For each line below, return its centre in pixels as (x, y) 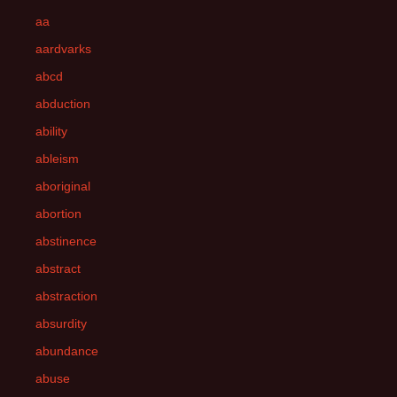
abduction (63, 104)
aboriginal (63, 186)
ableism (57, 159)
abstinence (66, 241)
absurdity (61, 323)
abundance (67, 351)
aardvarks (63, 49)
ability (51, 131)
